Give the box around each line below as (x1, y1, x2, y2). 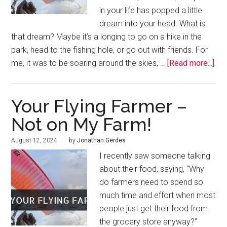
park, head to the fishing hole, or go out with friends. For (11, 45, 208, 55)
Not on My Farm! (11, 113, 152, 135)
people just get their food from (99, 204, 208, 214)
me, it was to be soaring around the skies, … (11, 58, 168, 68)
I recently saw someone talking (99, 151, 211, 161)
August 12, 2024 (11, 137, 58, 144)
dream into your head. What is (99, 19, 206, 29)
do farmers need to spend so (99, 177, 204, 187)
